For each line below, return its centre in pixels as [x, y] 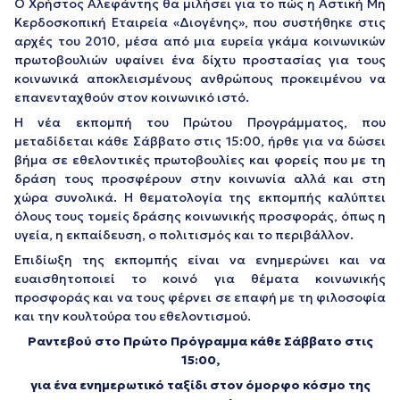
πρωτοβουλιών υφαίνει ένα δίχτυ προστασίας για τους [200, 60]
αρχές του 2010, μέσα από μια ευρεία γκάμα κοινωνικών [200, 41]
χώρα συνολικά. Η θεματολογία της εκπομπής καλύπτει [200, 197]
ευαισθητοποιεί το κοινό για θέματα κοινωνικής [200, 279]
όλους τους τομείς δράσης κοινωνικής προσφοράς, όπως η [200, 216]
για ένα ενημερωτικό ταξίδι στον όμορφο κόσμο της [200, 385]
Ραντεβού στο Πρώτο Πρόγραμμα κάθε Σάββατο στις [200, 341]
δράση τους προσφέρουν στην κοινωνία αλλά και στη [200, 179]
